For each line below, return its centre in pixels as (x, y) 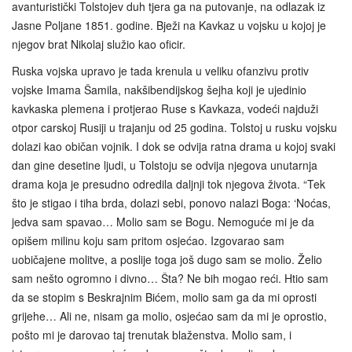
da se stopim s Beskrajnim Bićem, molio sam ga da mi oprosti (164, 297)
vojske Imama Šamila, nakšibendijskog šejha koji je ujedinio (159, 89)
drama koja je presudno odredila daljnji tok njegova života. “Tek (169, 183)
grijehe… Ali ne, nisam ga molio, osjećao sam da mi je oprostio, (169, 315)
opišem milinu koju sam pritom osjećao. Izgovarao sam (148, 240)
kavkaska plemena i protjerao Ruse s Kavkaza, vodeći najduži (165, 108)
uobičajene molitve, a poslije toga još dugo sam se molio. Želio (167, 259)
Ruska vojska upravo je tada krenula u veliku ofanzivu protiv (160, 70)
